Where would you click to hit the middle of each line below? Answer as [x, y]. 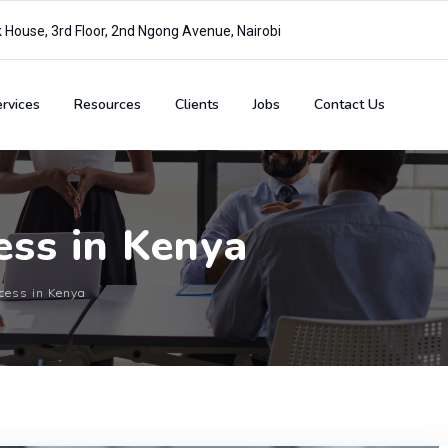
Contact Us [349, 104]
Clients [197, 104]
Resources [107, 104]
